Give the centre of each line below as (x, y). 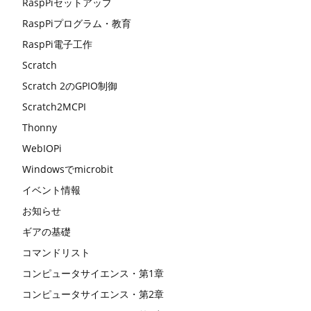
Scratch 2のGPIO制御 (70, 85)
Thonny (40, 127)
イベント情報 (51, 190)
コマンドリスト (56, 252)
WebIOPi (42, 148)
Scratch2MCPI (54, 106)
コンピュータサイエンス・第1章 (93, 273)
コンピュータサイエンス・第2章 (93, 294)
